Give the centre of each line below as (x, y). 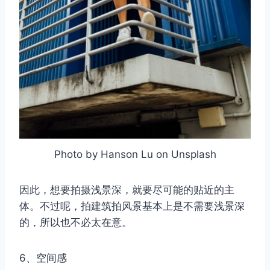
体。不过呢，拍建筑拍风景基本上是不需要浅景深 (132, 206)
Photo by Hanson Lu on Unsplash (135, 155)
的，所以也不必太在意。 (76, 223)
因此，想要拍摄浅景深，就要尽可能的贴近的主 (127, 190)
